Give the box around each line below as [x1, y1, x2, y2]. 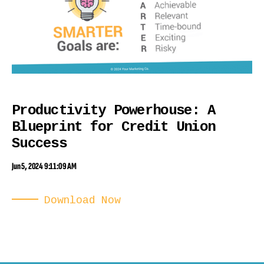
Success [12, 136, 67, 152]
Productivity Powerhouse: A [12, 103, 216, 119]
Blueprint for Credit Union [12, 119, 216, 136]
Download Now [44, 194, 121, 207]
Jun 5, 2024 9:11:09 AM [12, 161, 77, 173]
